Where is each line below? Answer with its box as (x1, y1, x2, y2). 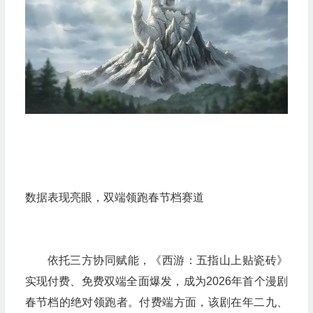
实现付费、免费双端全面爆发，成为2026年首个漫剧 (24, 275, 288, 288)
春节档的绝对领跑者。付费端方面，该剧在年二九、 (24, 296, 288, 309)
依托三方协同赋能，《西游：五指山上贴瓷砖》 (47, 254, 288, 267)
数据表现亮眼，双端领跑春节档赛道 (24, 191, 204, 204)
